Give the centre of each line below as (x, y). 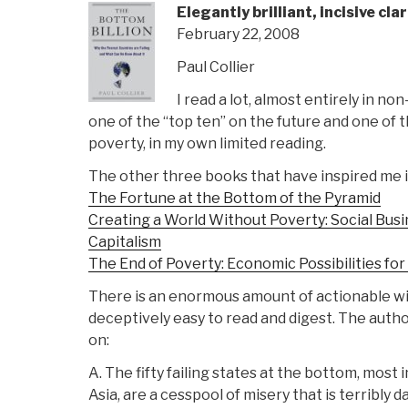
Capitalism (125, 242)
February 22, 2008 (238, 35)
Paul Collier (216, 67)
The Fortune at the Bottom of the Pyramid (235, 199)
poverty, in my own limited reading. (207, 144)
